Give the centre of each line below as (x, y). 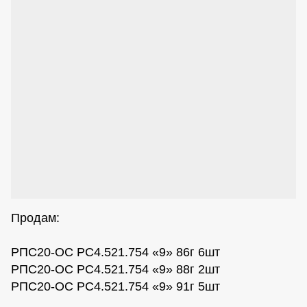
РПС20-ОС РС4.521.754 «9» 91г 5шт (115, 287)
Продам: (35, 218)
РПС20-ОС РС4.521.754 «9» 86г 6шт (115, 253)
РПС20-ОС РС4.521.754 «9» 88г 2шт (115, 270)
